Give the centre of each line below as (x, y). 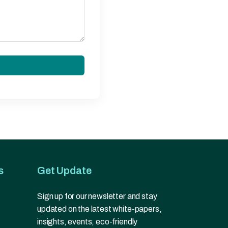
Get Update (64, 170)
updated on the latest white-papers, (99, 209)
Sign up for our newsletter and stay (97, 196)
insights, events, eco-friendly (88, 222)
